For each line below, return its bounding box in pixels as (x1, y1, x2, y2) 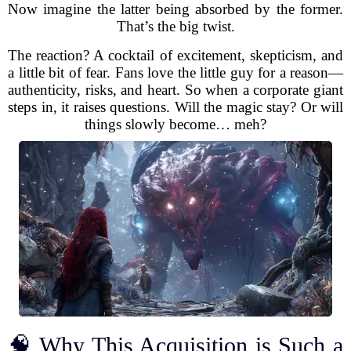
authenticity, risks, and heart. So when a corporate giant (8, 81, 343, 98)
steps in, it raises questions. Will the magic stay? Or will (8, 99, 343, 115)
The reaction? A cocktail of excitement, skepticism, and (8, 47, 343, 63)
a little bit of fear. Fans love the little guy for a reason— (8, 64, 343, 81)
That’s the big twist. (116, 18, 235, 34)
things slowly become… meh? (85, 116, 266, 132)
